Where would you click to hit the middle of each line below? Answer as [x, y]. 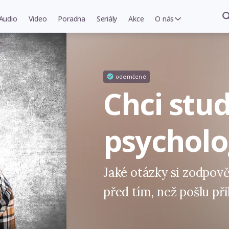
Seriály [107, 19]
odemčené [131, 76]
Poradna [72, 19]
